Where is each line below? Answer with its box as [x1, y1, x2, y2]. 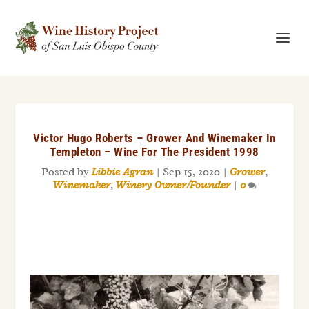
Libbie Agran [92, 165, 153, 179]
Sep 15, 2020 [163, 165, 220, 179]
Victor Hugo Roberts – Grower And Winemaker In [33, 131, 276, 145]
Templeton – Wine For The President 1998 [50, 145, 259, 159]
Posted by [41, 165, 92, 179]
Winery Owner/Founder [115, 178, 230, 192]
